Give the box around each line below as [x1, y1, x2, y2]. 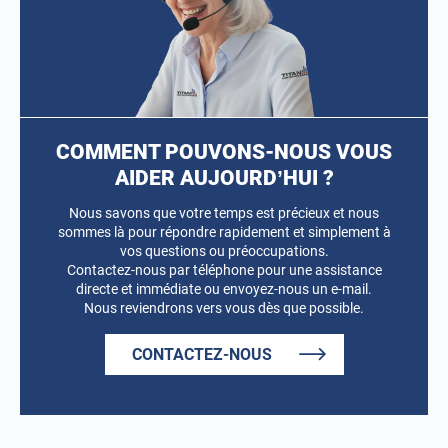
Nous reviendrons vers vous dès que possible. [84, 299, 364, 316]
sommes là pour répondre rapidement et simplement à [57, 223, 391, 240]
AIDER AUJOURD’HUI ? [114, 165, 334, 190]
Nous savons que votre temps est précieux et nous [69, 204, 379, 221]
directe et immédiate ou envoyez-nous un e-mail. [76, 280, 372, 297]
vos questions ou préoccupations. [119, 242, 329, 259]
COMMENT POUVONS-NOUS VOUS [56, 139, 392, 164]
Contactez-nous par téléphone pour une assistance [66, 261, 382, 278]
